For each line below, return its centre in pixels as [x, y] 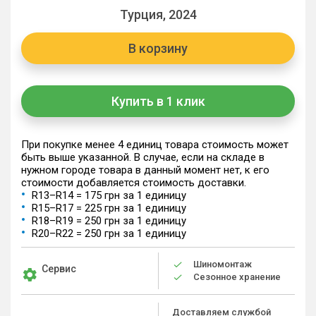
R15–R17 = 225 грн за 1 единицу [109, 208]
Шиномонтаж [223, 264]
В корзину [158, 48]
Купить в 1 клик [158, 101]
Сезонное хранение [237, 277]
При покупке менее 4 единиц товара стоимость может [155, 145]
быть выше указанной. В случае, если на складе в [143, 157]
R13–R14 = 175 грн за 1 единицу [109, 195]
